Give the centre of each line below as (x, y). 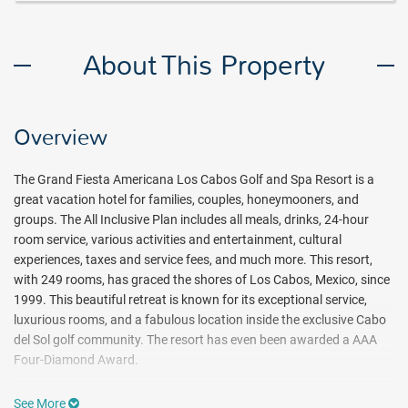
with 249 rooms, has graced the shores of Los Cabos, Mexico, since (202, 280)
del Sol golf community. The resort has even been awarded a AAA (195, 340)
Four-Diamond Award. (76, 360)
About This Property (204, 66)
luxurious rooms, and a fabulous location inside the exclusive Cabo (200, 320)
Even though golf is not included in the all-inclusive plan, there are (195, 390)
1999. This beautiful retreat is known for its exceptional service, (190, 300)
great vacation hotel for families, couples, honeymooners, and (186, 199)
